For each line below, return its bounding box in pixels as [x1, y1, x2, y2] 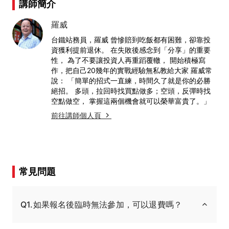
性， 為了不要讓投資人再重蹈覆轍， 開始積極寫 [51, 55, 205, 64]
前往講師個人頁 [51, 110, 101, 120]
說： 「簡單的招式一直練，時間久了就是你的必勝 [51, 76, 211, 85]
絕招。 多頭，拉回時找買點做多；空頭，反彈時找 [51, 86, 211, 95]
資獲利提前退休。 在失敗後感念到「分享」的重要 [51, 45, 211, 54]
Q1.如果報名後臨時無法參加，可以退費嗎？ [20, 199, 182, 210]
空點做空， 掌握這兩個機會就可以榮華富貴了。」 [51, 96, 211, 105]
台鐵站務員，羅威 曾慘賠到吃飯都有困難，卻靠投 [51, 35, 211, 44]
